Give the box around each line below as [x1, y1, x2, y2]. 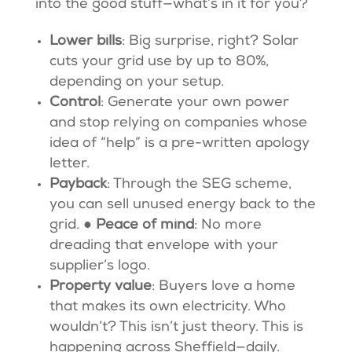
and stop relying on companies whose [49, 116, 307, 131]
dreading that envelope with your [49, 239, 278, 254]
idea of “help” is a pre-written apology [49, 137, 310, 152]
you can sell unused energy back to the [49, 198, 316, 213]
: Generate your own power [100, 96, 289, 111]
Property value [49, 280, 152, 295]
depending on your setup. [49, 75, 228, 90]
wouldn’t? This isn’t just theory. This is [49, 321, 303, 335]
